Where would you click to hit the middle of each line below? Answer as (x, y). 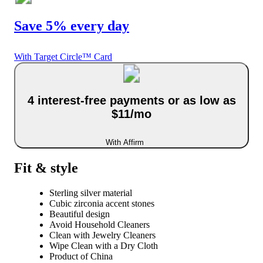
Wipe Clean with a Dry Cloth (104, 245)
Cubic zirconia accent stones (102, 203)
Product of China (81, 256)
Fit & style (46, 168)
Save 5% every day (72, 26)
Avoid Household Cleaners (100, 224)
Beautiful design (80, 214)
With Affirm (124, 142)
